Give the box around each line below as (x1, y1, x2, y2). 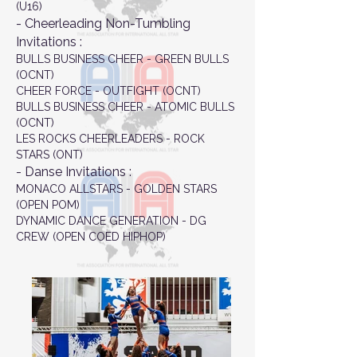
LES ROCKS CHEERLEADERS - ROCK (16, 132, 205, 146)
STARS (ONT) (16, 148, 83, 162)
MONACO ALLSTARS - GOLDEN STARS (16, 182, 217, 196)
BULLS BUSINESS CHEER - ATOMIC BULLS (16, 100, 234, 114)
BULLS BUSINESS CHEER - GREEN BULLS (16, 53, 229, 66)
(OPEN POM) (16, 198, 80, 212)
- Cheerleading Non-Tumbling (16, 16, 190, 32)
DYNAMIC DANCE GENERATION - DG (16, 214, 206, 228)
